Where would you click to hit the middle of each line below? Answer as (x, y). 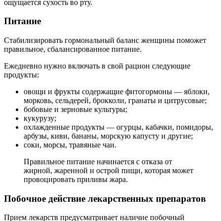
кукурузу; (40, 118)
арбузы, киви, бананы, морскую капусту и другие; (108, 136)
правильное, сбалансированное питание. (73, 49)
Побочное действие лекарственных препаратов (105, 198)
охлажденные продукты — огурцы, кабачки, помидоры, (118, 127)
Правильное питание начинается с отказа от (98, 162)
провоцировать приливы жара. (76, 179)
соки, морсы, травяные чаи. (70, 145)
